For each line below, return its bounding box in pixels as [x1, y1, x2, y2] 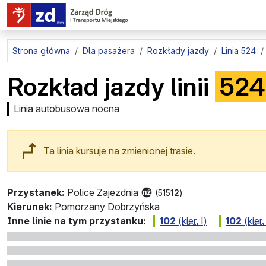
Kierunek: [7, 201, 52, 213]
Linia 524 [221, 46, 256, 56]
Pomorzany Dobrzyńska [55, 201, 160, 213]
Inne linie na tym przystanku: [7, 215, 146, 227]
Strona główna [12, 46, 70, 56]
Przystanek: [7, 186, 65, 199]
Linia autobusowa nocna [14, 103, 119, 115]
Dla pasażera [83, 46, 135, 56]
